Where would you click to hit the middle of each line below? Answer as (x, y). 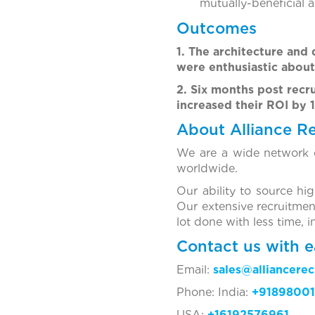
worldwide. (207, 169)
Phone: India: (214, 292)
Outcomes (216, 28)
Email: (194, 270)
